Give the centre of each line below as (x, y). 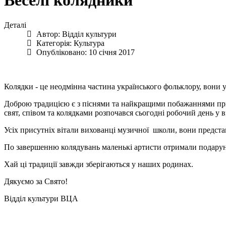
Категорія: (54, 43)
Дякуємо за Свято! (36, 181)
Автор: (48, 34)
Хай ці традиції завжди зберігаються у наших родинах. (100, 164)
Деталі (15, 25)
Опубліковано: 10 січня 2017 (86, 52)
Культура (89, 43)
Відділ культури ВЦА (41, 198)
